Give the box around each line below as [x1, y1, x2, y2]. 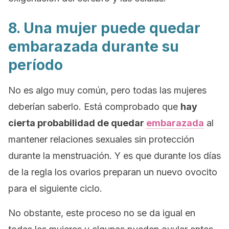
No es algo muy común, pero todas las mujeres [8, 85, 207, 96]
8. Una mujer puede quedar [8, 19, 200, 37]
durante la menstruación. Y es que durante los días [8, 150, 221, 161]
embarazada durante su [8, 38, 179, 55]
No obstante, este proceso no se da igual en [8, 208, 195, 218]
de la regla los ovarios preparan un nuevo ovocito [8, 167, 217, 177]
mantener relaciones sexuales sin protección [8, 134, 194, 145]
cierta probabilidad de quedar [8, 118, 146, 128]
